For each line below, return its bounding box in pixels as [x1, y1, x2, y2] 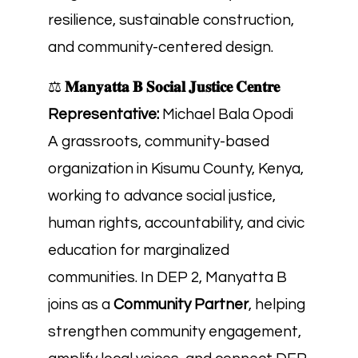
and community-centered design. [48, 39, 273, 55]
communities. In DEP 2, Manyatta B [48, 269, 287, 285]
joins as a [48, 296, 113, 312]
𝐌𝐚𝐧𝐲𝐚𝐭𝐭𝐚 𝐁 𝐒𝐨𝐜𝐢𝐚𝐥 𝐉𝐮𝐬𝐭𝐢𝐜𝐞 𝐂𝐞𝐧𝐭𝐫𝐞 [65, 79, 280, 95]
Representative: [48, 106, 159, 122]
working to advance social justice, [48, 188, 276, 204]
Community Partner [113, 296, 249, 312]
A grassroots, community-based [48, 133, 269, 149]
